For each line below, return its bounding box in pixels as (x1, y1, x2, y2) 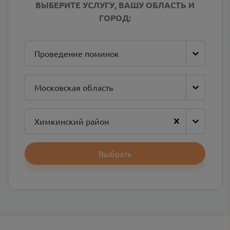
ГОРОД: (99, 12, 131, 23)
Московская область (34, 82, 113, 92)
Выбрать (99, 148, 131, 159)
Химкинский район (34, 116, 109, 126)
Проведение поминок (34, 48, 119, 59)
